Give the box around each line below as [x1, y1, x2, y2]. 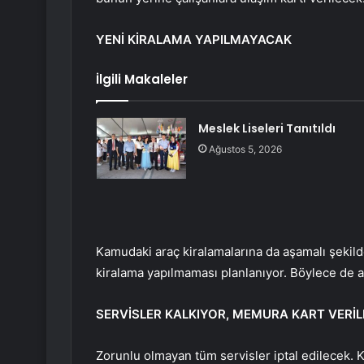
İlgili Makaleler [96, 71, 188, 89]
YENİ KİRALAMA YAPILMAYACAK [96, 32, 292, 48]
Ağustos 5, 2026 [208, 143, 282, 156]
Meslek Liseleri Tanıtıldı [197, 120, 336, 137]
